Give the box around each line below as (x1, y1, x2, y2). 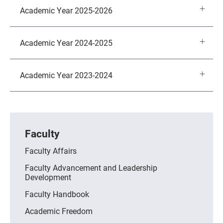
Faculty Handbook (25, 189, 89, 200)
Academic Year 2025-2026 (20, 5, 112, 15)
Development (25, 172, 71, 183)
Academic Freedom (25, 206, 93, 217)
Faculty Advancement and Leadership (25, 162, 157, 173)
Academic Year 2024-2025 (20, 37, 112, 48)
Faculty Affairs (25, 145, 77, 156)
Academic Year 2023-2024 (20, 70, 112, 80)
